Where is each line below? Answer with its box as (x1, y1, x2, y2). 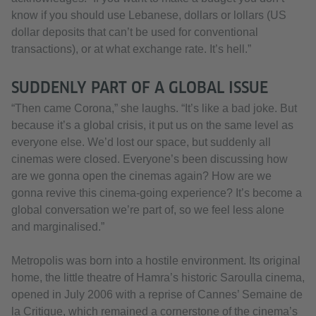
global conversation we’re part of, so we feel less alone (11, 204, 284, 217)
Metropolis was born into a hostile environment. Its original (11, 255, 300, 267)
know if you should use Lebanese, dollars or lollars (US (11, 9, 286, 22)
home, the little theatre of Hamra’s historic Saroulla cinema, (11, 272, 305, 284)
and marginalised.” (11, 221, 104, 233)
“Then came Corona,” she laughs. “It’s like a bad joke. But (11, 102, 297, 115)
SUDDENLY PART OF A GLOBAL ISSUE (11, 78, 268, 97)
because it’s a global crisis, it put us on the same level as (11, 119, 293, 132)
